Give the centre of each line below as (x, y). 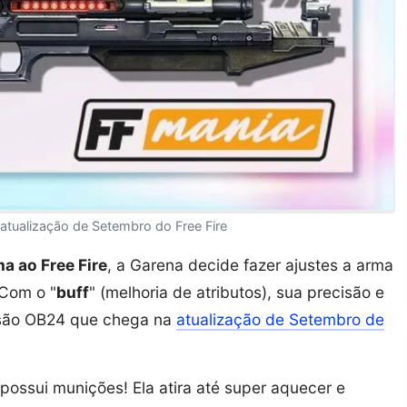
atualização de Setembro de (280, 319)
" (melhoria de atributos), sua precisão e (237, 292)
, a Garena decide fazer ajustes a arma (250, 264)
